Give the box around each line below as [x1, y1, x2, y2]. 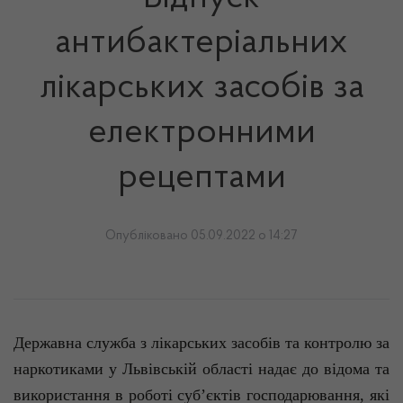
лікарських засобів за [39, 70, 364, 106]
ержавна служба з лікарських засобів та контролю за [24, 334, 390, 352]
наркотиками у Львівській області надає [13, 360, 297, 378]
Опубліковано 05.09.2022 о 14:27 [105, 229, 298, 243]
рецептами [117, 160, 286, 196]
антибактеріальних [55, 25, 348, 61]
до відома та [297, 360, 390, 378]
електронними [87, 115, 316, 151]
